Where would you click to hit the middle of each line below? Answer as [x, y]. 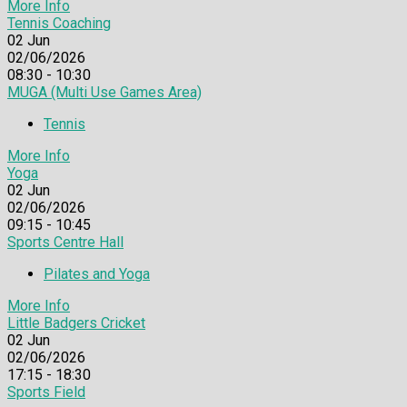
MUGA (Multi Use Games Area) [104, 92]
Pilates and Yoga [97, 273]
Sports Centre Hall [65, 242]
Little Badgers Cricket [76, 323]
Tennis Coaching [59, 23]
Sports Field [46, 392]
